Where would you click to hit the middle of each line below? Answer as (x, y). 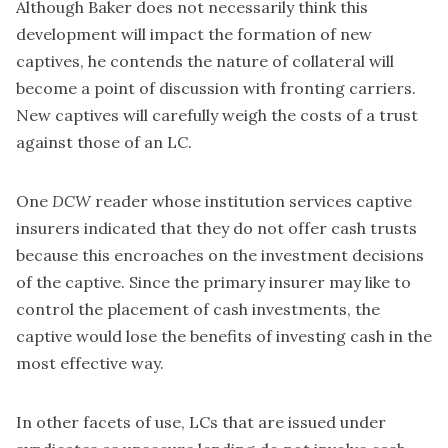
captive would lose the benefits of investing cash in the (224, 335)
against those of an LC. (104, 141)
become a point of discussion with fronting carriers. (216, 87)
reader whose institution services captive (251, 200)
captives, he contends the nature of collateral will (205, 60)
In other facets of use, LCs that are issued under (201, 421)
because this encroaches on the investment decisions (220, 254)
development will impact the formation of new (194, 33)
